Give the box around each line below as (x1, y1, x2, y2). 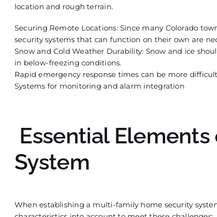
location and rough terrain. (14, 1, 113, 11)
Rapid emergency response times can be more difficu (14, 69, 213, 79)
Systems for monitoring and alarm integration (14, 81, 185, 91)
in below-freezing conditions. (14, 58, 122, 67)
